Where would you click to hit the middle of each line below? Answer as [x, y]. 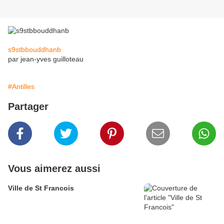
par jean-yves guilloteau [46, 59]
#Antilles [21, 87]
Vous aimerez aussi [54, 169]
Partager [28, 107]
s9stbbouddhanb [34, 50]
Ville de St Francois [41, 188]
